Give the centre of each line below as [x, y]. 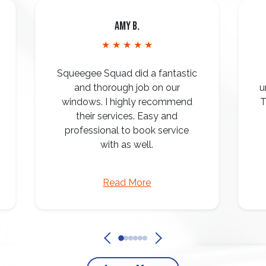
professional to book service [127, 130]
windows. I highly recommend [127, 102]
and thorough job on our [127, 88]
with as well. [127, 145]
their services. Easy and [127, 116]
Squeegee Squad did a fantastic [127, 73]
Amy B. [127, 26]
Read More [127, 183]
